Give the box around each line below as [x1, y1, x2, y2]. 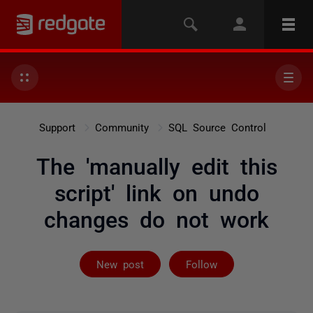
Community [94, 122, 149, 132]
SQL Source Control [168, 122, 266, 132]
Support [38, 122, 75, 132]
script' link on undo [54, 180, 259, 203]
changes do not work [44, 207, 269, 229]
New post [96, 259, 144, 269]
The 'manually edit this [36, 154, 277, 176]
